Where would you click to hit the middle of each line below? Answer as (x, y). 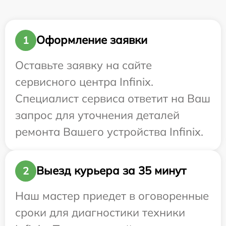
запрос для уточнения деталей (97, 115)
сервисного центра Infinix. (84, 81)
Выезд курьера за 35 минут (111, 171)
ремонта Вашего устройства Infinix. (109, 131)
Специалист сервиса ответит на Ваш (113, 98)
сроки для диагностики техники (100, 212)
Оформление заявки (92, 40)
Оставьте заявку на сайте (83, 65)
